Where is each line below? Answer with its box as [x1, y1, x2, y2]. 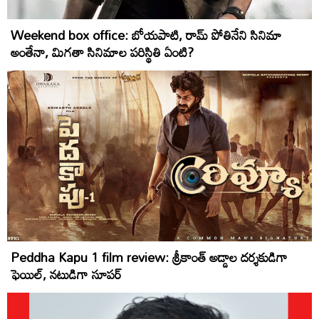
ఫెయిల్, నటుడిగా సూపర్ [11, 261, 122, 288]
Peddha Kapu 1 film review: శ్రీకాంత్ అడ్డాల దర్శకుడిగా [11, 244, 288, 271]
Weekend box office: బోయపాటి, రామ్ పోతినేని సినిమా [11, 22, 282, 48]
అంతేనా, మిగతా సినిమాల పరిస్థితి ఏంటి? [11, 39, 194, 66]
